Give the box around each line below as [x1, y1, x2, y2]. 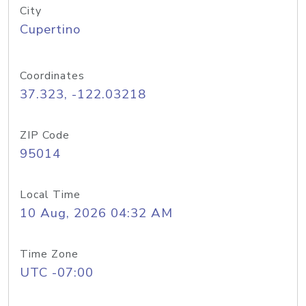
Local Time [20, 187, 81, 202]
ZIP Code [20, 128, 70, 143]
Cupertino [20, 20, 81, 38]
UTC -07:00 [20, 264, 94, 281]
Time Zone [20, 247, 79, 262]
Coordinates [20, 68, 85, 83]
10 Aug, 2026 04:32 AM [20, 204, 173, 222]
